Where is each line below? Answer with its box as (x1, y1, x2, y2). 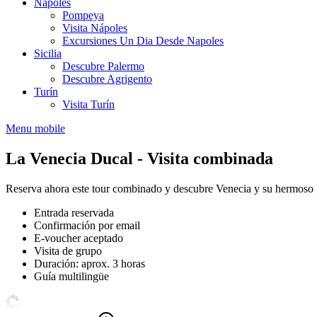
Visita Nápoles (62, 22, 127, 34)
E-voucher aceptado (34, 231, 123, 244)
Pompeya (62, 9, 104, 21)
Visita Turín (62, 98, 115, 110)
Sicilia (34, 47, 62, 59)
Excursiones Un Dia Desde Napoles (62, 35, 224, 47)
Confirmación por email (34, 219, 140, 231)
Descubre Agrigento (62, 73, 152, 85)
